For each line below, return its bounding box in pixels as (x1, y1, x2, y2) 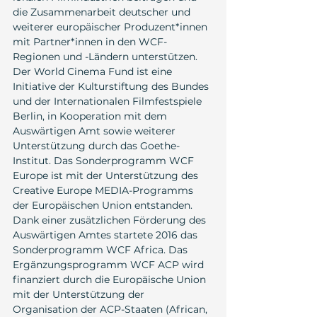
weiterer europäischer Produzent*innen (13, 21, 210, 34)
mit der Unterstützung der (13, 288, 147, 301)
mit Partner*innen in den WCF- (13, 35, 167, 49)
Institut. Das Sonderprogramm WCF (13, 154, 197, 168)
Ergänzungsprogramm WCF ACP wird (13, 258, 207, 272)
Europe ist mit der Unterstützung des (13, 169, 201, 183)
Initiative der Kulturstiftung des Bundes (13, 80, 212, 93)
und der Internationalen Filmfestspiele (13, 95, 204, 108)
